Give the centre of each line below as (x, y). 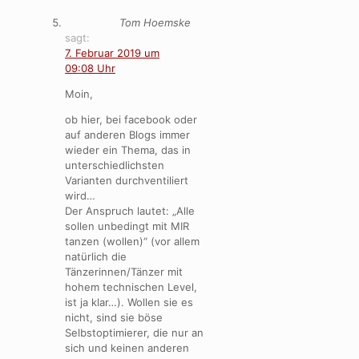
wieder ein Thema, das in (128, 149)
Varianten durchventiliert (127, 180)
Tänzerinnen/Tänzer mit (124, 271)
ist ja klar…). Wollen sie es (129, 302)
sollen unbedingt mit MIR (127, 226)
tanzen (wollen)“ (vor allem (132, 241)
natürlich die (96, 256)
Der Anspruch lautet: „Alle (130, 210)
